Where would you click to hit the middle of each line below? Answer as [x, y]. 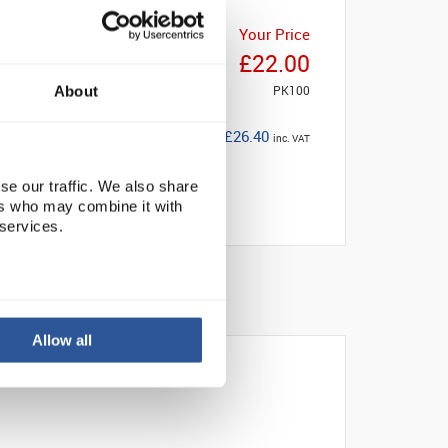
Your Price [274, 34]
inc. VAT [291, 138]
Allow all [62, 340]
